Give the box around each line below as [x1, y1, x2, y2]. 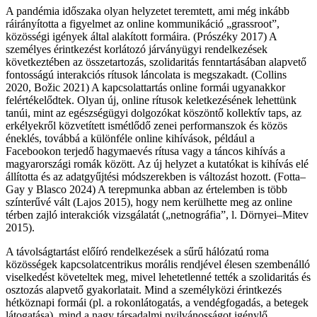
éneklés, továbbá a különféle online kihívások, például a [6, 132, 255, 145]
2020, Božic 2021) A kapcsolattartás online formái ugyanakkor [6, 81, 285, 94]
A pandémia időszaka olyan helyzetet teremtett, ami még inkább [6, 5, 289, 18]
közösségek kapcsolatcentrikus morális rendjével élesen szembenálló [6, 258, 310, 271]
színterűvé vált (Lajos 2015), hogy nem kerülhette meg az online [6, 196, 292, 209]
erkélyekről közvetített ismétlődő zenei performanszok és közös [6, 120, 287, 132]
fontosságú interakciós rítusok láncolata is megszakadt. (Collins [6, 69, 287, 81]
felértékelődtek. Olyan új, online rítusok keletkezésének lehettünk [6, 94, 296, 107]
